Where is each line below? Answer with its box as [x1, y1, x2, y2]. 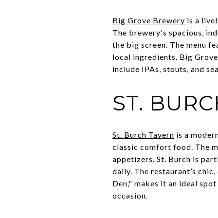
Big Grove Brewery [112, 15, 185, 25]
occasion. [112, 190, 148, 200]
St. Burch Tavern [112, 129, 174, 139]
